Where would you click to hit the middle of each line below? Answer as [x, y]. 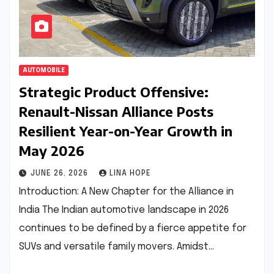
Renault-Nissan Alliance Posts [116, 111]
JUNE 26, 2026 [61, 173]
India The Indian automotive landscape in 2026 [124, 210]
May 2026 [52, 150]
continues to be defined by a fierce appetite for [133, 228]
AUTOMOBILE [44, 70]
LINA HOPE [130, 173]
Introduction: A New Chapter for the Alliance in [126, 191]
